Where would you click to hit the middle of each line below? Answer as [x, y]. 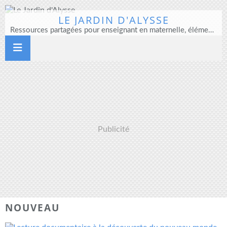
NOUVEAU [32, 207]
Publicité [113, 129]
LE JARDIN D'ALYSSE [113, 20]
